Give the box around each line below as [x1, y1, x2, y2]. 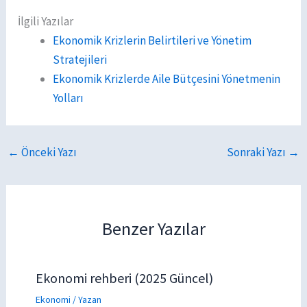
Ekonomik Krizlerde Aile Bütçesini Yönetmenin [53, 71, 281, 86]
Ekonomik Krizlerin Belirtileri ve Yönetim [53, 33, 252, 48]
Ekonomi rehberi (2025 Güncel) [35, 269, 213, 286]
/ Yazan [70, 293, 101, 306]
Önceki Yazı [19, 145, 77, 160]
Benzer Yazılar [101, 217, 206, 240]
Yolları [53, 90, 84, 106]
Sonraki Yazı [226, 145, 288, 160]
